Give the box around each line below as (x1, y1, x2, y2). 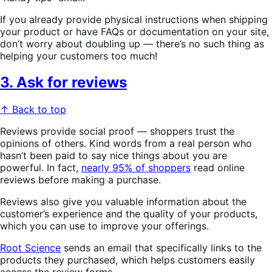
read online (191, 161, 245, 174)
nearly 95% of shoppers (81, 161, 191, 174)
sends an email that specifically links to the (61, 242, 262, 254)
